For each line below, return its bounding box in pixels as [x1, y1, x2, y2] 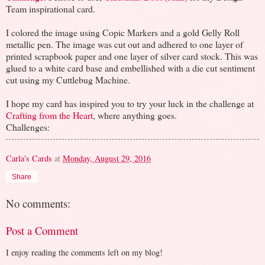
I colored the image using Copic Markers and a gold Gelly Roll [6, 25, 240, 38]
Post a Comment [6, 223, 78, 238]
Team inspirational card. [6, 2, 95, 15]
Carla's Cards [6, 152, 52, 164]
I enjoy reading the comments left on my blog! [6, 246, 163, 258]
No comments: [6, 195, 70, 211]
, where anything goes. [93, 108, 177, 121]
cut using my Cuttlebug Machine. [6, 73, 130, 86]
